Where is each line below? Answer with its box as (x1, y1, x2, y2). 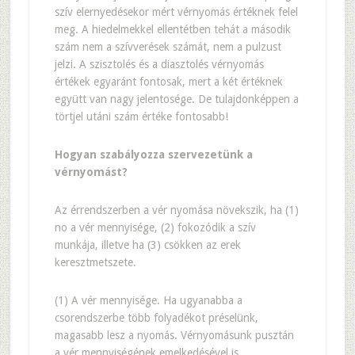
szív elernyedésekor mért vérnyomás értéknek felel (54, 6, 298, 18)
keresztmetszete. (54, 256, 136, 269)
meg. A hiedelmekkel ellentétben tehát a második (54, 23, 291, 36)
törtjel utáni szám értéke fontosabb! (54, 110, 228, 123)
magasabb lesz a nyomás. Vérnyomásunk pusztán (54, 329, 294, 342)
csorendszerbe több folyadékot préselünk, (54, 311, 258, 324)
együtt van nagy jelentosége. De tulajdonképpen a (54, 93, 299, 105)
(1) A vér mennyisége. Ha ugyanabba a (54, 294, 242, 307)
